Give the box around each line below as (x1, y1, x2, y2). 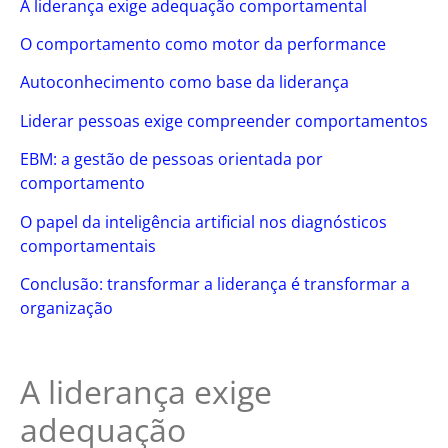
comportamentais (20, 234, 156, 257)
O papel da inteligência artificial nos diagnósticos (20, 210, 387, 233)
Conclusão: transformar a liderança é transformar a (20, 273, 410, 296)
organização (20, 297, 113, 320)
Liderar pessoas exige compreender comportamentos (20, 109, 428, 132)
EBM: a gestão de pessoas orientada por (20, 148, 323, 171)
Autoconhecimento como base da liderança (20, 71, 349, 94)
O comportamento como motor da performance (20, 33, 386, 56)
